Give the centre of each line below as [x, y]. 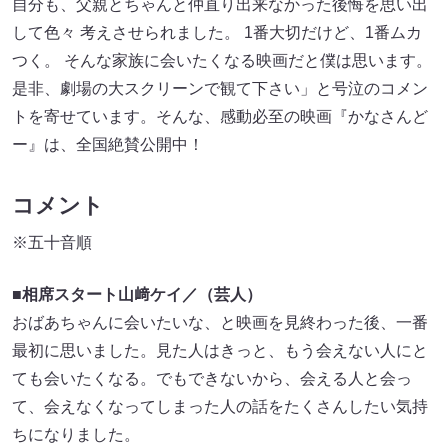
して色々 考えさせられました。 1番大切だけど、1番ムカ [217, 33]
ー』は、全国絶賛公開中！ [108, 145]
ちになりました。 [76, 435]
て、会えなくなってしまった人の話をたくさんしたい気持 [220, 407]
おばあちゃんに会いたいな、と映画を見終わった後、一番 [220, 323]
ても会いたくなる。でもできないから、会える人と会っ [212, 379]
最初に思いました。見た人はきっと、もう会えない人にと [220, 351]
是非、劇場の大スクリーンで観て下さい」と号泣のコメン [220, 89]
